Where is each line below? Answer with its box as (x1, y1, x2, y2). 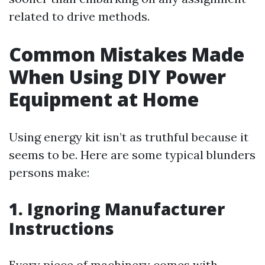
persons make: (9, 165, 89, 180)
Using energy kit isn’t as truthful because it (9, 130, 248, 144)
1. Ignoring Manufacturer (9, 198, 225, 220)
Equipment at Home (9, 86, 199, 112)
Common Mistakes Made (9, 41, 244, 67)
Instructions (9, 217, 114, 240)
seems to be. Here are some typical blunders (9, 147, 256, 162)
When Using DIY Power (9, 64, 226, 89)
